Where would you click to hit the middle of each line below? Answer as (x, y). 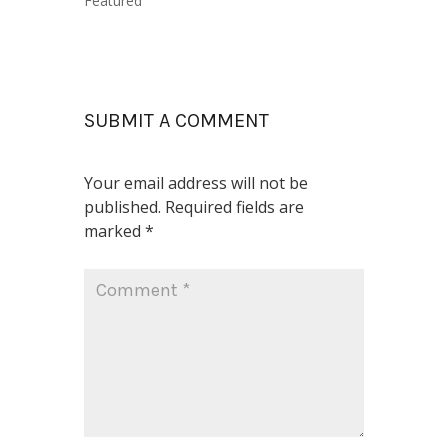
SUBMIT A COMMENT (176, 120)
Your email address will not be (196, 183)
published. (122, 207)
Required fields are (234, 207)
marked (114, 231)
